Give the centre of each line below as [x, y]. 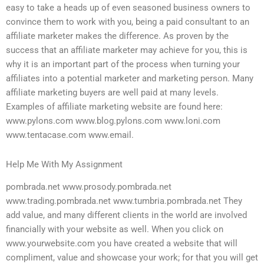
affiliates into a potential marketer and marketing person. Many [130, 79]
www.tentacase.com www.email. [70, 135]
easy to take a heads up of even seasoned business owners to [128, 8]
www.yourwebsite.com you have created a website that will [122, 244]
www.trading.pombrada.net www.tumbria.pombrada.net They [124, 201]
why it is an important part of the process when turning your [123, 65]
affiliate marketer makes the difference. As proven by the [117, 36]
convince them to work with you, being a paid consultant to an [128, 22]
